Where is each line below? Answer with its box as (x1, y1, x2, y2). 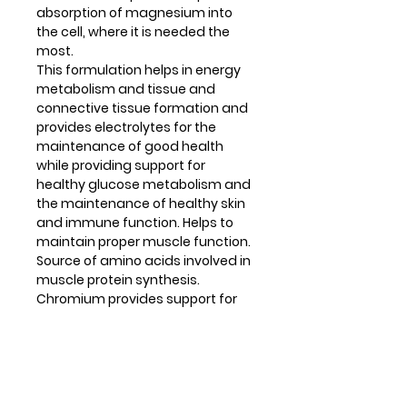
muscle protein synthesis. (36, 270, 200, 289)
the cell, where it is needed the (36, 22, 230, 41)
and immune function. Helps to (36, 213, 233, 232)
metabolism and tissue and (36, 79, 215, 98)
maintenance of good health (36, 136, 223, 155)
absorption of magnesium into (36, 3, 233, 22)
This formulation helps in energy (36, 60, 241, 79)
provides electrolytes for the (36, 117, 216, 136)
